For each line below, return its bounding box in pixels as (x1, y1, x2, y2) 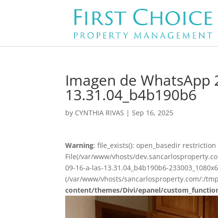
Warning (65, 141, 94, 150)
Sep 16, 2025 (132, 108, 174, 117)
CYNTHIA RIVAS (75, 108, 125, 117)
